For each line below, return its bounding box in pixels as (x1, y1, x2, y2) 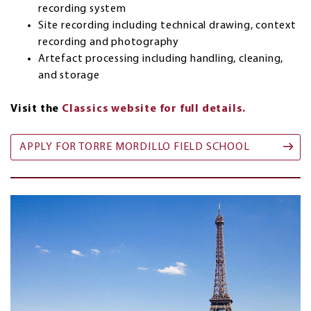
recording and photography (38, 36, 180, 48)
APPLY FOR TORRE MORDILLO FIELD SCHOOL (19, 141, 250, 153)
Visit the (10, 103, 62, 115)
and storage (38, 69, 100, 81)
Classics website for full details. (62, 103, 246, 115)
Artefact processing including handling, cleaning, (38, 53, 284, 65)
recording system (38, 3, 126, 15)
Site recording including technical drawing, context (38, 19, 296, 31)
